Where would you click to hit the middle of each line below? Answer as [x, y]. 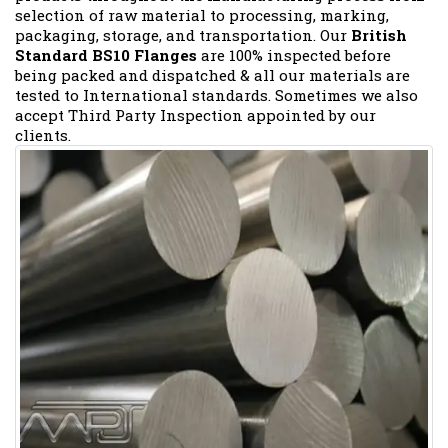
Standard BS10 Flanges [106, 54]
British [379, 34]
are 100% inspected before [294, 54]
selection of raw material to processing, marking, [202, 14]
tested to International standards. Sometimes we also [216, 94]
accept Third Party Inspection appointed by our [195, 114]
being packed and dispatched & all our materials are [212, 74]
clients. [43, 134]
